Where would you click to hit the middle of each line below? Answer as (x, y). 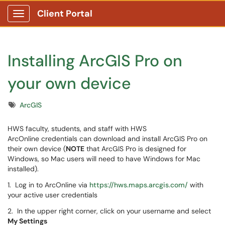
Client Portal (65, 14)
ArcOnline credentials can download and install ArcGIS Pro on (107, 139)
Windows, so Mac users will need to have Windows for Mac (104, 159)
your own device (69, 83)
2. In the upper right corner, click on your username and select (109, 211)
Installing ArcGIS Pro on (95, 61)
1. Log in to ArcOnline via (48, 185)
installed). (23, 169)
